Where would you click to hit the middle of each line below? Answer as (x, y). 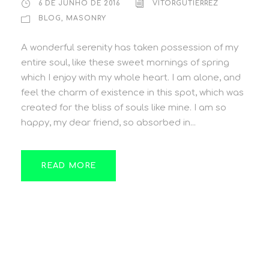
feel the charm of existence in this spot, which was (132, 93)
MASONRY (86, 18)
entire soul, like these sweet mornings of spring (125, 63)
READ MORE (69, 166)
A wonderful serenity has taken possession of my (130, 48)
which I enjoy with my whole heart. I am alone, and (131, 78)
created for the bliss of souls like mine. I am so (124, 108)
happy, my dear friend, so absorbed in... (108, 123)
